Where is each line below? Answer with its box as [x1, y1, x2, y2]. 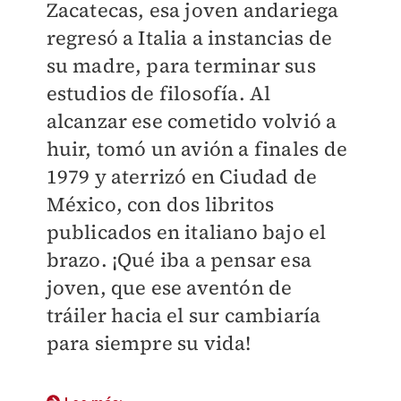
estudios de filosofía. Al [46, 80, 271, 107]
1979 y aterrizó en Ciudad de [46, 163, 318, 190]
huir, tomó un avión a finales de [46, 135, 347, 162]
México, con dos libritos [46, 191, 275, 218]
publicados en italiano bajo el [46, 218, 327, 245]
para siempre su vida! [46, 329, 252, 356]
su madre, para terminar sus [46, 52, 316, 79]
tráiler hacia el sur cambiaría [46, 302, 321, 328]
